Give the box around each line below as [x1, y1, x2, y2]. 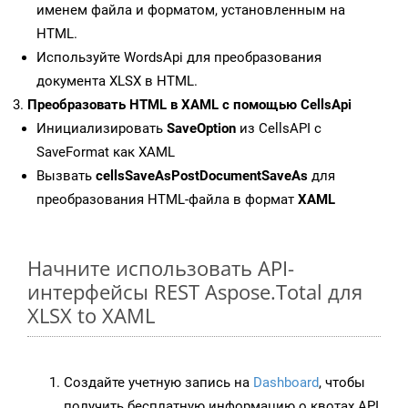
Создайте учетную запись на [64, 374, 253, 392]
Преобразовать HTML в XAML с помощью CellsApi [27, 97, 352, 114]
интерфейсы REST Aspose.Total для [27, 278, 362, 306]
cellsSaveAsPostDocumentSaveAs [96, 168, 308, 185]
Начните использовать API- [27, 254, 294, 282]
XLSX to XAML [27, 301, 155, 330]
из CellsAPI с [236, 120, 321, 138]
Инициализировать [36, 120, 167, 138]
